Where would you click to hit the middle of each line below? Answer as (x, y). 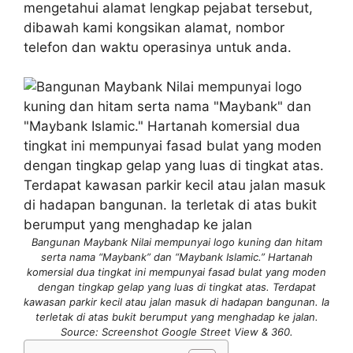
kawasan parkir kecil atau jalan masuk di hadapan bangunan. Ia (176, 302)
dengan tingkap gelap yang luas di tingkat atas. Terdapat (176, 287)
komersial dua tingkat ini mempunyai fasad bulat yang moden (176, 272)
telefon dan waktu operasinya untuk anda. (158, 47)
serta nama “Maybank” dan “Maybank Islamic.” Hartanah (176, 257)
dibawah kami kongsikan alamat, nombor (154, 27)
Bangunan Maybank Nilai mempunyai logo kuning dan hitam (176, 242)
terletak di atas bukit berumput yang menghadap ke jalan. (176, 317)
